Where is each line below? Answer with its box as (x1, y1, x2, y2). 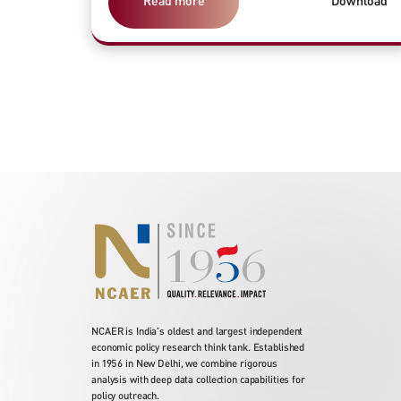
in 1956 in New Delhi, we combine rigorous (91, 356, 278, 370)
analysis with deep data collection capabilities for (91, 372, 305, 386)
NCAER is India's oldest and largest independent (91, 324, 303, 337)
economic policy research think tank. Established (91, 340, 305, 354)
